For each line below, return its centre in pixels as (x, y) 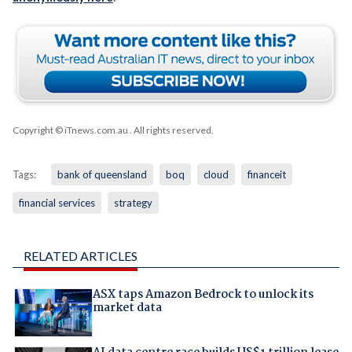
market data (127, 308)
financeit (266, 175)
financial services (57, 203)
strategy (133, 203)
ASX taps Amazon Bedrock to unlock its (203, 295)
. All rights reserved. (170, 130)
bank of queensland (102, 175)
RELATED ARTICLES (80, 256)
